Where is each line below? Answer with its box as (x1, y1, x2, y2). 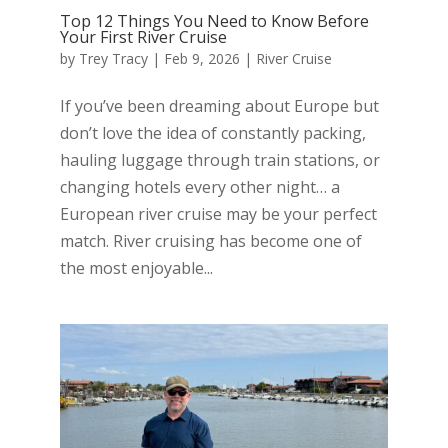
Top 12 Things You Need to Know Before (59, 10, 369, 33)
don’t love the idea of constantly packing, (59, 122, 366, 145)
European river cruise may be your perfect (59, 203, 377, 226)
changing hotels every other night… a (59, 176, 340, 199)
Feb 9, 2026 (163, 49, 240, 69)
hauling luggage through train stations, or (59, 149, 380, 172)
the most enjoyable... (59, 257, 213, 280)
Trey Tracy (78, 49, 148, 69)
